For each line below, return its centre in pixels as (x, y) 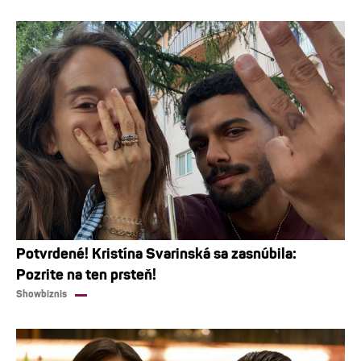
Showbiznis (41, 295)
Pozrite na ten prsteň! (86, 275)
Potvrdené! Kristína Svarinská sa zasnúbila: (156, 254)
